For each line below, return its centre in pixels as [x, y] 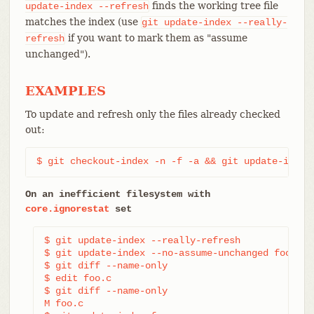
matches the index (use [83, 21]
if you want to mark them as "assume [156, 37]
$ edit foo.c [77, 278]
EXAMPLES [65, 90]
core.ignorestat [67, 209]
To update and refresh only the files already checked [152, 114]
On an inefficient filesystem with [117, 194]
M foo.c [63, 303]
